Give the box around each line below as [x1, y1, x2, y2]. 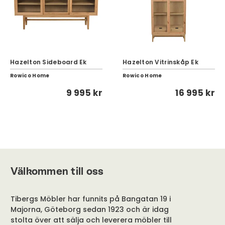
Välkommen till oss [10, 165, 104, 177]
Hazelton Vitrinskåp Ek [123, 58, 198, 66]
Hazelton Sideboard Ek [10, 58, 87, 66]
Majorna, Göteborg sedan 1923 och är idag [10, 204, 169, 214]
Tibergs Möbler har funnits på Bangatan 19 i [10, 194, 171, 204]
